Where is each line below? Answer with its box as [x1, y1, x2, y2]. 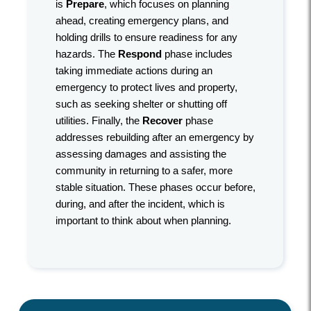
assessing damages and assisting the [56, 149, 226, 160]
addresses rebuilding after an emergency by [56, 132, 254, 144]
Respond [118, 49, 165, 60]
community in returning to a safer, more [56, 165, 233, 177]
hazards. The [56, 49, 118, 60]
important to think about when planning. [56, 215, 231, 227]
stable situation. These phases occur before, [56, 182, 255, 194]
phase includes [165, 49, 233, 60]
